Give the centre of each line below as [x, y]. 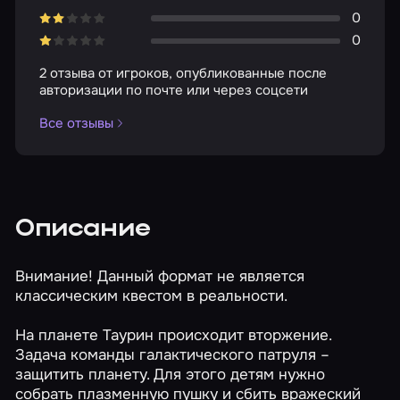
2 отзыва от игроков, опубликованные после [183, 74]
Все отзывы [76, 123]
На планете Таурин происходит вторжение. [174, 334]
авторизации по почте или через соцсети [173, 91]
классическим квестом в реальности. [152, 295]
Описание [83, 229]
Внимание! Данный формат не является [160, 275]
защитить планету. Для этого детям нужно [171, 374]
